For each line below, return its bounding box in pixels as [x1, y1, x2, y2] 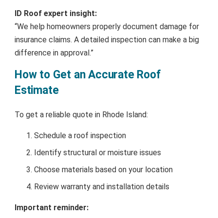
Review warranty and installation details [34, 182, 169, 191]
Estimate [15, 83, 59, 97]
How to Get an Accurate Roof [15, 68, 161, 81]
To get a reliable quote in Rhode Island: [15, 109, 148, 119]
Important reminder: [15, 202, 89, 212]
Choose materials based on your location [34, 164, 173, 174]
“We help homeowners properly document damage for [15, 21, 199, 31]
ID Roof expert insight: [15, 8, 97, 18]
